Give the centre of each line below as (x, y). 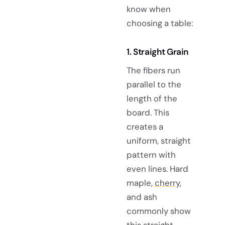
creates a (145, 127)
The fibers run (153, 71)
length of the (152, 99)
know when (149, 9)
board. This (148, 113)
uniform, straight (159, 141)
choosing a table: (160, 23)
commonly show (159, 211)
